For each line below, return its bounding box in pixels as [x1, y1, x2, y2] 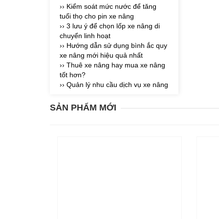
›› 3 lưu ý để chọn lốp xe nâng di [60, 22, 160, 30]
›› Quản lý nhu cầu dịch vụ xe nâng [60, 81, 168, 89]
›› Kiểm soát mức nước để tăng [60, 2, 156, 11]
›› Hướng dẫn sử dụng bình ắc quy [60, 42, 167, 50]
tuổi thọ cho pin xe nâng [60, 12, 134, 21]
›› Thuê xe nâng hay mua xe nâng [60, 61, 165, 69]
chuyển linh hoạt [60, 32, 110, 40]
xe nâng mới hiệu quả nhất [60, 51, 143, 60]
